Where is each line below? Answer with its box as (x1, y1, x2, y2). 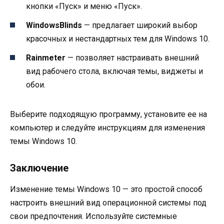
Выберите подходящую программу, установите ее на (10, 109, 207, 119)
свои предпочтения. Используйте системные (10, 211, 177, 221)
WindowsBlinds (26, 20, 82, 30)
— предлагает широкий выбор (82, 20, 197, 30)
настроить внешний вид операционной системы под (10, 198, 206, 208)
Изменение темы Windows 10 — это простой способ (10, 184, 202, 194)
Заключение (10, 162, 68, 174)
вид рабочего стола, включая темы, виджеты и (26, 66, 203, 76)
